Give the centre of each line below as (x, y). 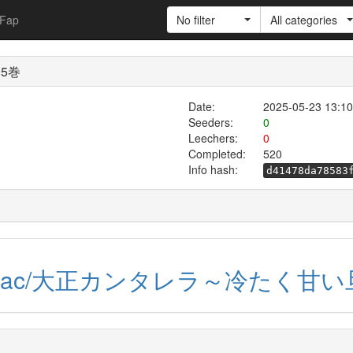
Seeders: (210, 122)
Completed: (217, 154)
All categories (304, 20)
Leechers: (213, 138)
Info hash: (213, 169)
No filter (196, 20)
